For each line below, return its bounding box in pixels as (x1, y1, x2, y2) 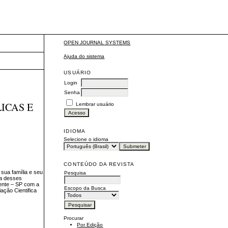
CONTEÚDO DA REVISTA (64, 161, 135, 167)
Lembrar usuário (76, 101, 115, 107)
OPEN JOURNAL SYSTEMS (64, 40, 131, 46)
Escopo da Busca (64, 185, 106, 191)
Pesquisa (64, 169, 87, 176)
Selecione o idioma (64, 136, 109, 142)
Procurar (64, 215, 84, 221)
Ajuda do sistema (64, 53, 105, 59)
